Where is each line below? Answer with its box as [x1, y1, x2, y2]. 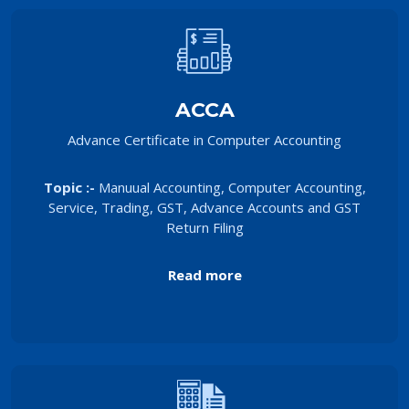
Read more [167, 265, 242, 284]
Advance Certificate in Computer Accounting [68, 130, 341, 149]
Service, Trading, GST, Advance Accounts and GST [48, 197, 361, 216]
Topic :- [43, 177, 99, 196]
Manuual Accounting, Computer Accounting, [98, 177, 366, 196]
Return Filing [165, 217, 244, 236]
